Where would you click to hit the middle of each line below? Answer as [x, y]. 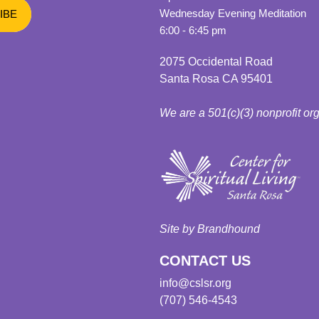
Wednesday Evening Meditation [233, 13]
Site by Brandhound [210, 229]
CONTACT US [205, 260]
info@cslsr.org [195, 283]
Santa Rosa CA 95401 [216, 79]
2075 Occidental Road [216, 62]
